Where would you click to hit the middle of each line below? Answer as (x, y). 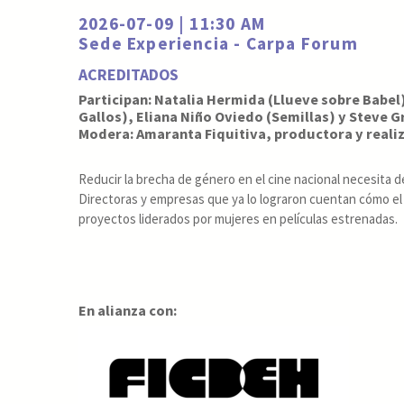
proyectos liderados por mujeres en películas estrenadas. (238, 218)
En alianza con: (128, 311)
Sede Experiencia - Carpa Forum (218, 43)
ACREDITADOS (129, 75)
